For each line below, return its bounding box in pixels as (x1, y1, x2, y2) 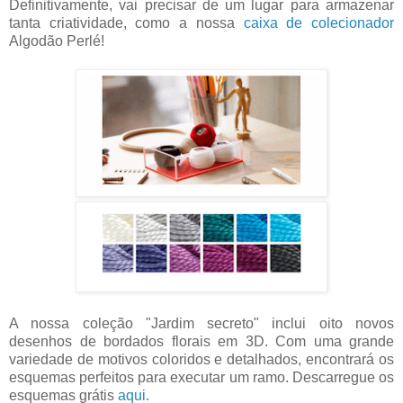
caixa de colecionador (243, 14, 395, 31)
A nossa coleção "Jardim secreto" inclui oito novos (9, 315, 394, 331)
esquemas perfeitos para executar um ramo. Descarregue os (9, 369, 394, 385)
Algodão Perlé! (9, 32, 104, 49)
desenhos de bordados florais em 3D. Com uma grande (9, 333, 394, 349)
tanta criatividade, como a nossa (9, 14, 244, 31)
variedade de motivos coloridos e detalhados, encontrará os (9, 351, 394, 367)
